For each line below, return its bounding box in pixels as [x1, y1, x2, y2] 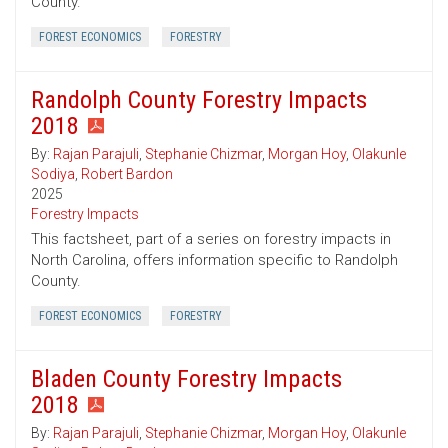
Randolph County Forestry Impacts [31, 86, 367, 115]
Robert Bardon [81, 166, 173, 183]
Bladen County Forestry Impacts [31, 365, 342, 394]
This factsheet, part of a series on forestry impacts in [31, 230, 391, 249]
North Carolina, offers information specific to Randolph [31, 251, 398, 270]
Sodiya [31, 166, 75, 183]
